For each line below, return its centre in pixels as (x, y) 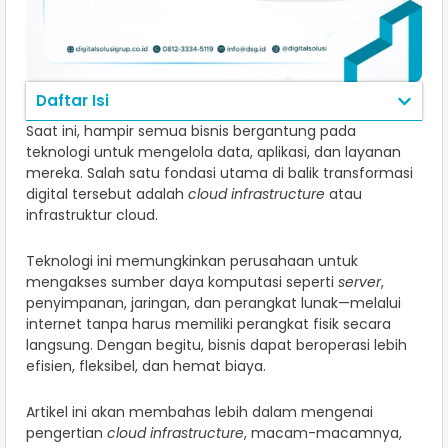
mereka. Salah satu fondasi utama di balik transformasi (219, 173)
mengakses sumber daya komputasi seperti (182, 282)
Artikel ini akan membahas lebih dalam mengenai (199, 412)
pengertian (66, 433)
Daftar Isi (72, 101)
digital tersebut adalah (107, 194)
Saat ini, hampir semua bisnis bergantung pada (191, 131)
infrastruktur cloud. (94, 215)
